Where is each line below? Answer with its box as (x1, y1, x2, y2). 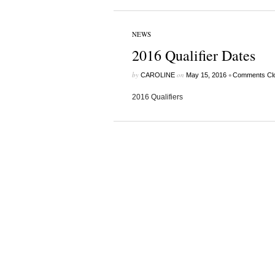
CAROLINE (140, 71, 175, 79)
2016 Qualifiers (131, 93, 183, 101)
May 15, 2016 (185, 71, 227, 79)
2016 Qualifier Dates (131, 45, 255, 65)
